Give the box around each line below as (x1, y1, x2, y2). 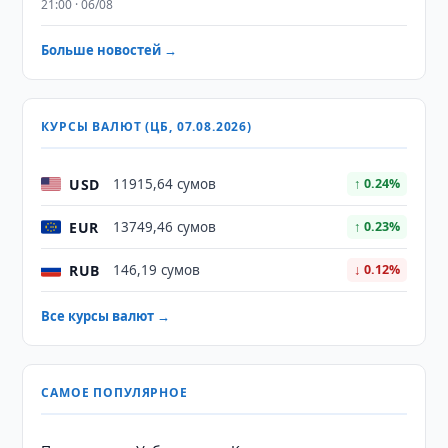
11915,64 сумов (113, 175, 217, 193)
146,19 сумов (113, 261, 201, 279)
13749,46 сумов (113, 218, 217, 236)
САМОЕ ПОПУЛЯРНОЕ (41, 384, 188, 401)
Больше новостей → (41, 41, 178, 59)
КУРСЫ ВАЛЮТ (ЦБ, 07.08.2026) (41, 118, 252, 135)
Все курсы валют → (41, 307, 171, 325)
